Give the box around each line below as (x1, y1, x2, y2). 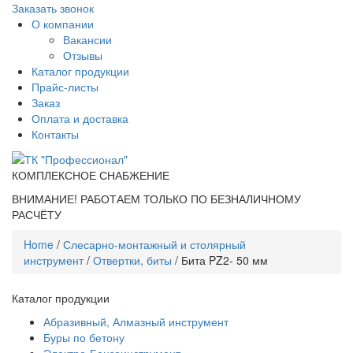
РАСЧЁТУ (12, 206, 61, 223)
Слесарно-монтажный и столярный (63, 236, 246, 253)
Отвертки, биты (93, 252, 172, 269)
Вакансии (63, 32, 112, 47)
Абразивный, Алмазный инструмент (43, 314, 229, 330)
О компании (32, 16, 94, 32)
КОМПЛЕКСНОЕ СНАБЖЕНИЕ (12, 167, 169, 184)
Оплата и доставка (32, 110, 128, 126)
